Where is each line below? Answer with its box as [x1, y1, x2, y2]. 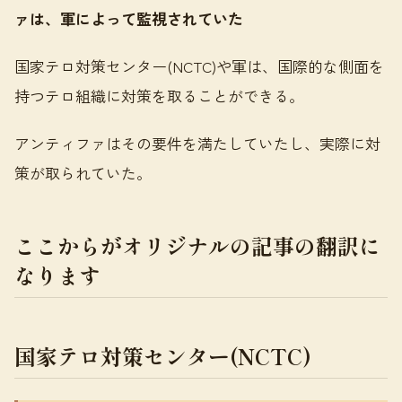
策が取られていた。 [14, 162, 152, 184]
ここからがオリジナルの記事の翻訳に [14, 230, 380, 261]
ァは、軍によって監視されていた [14, 7, 243, 30]
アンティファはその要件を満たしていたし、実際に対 [14, 132, 380, 154]
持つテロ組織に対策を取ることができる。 [14, 84, 304, 107]
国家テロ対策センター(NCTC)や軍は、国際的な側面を [14, 55, 384, 77]
